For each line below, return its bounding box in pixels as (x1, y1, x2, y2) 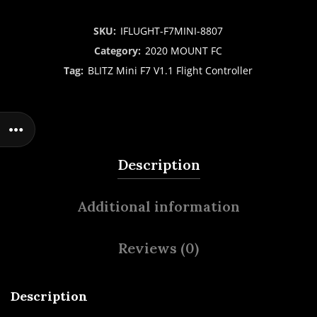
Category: (93, 44, 144, 58)
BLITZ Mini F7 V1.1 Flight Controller (87, 64, 253, 78)
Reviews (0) (118, 239, 199, 258)
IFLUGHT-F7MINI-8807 (120, 24, 223, 38)
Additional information (77, 197, 240, 216)
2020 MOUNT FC (144, 44, 222, 58)
